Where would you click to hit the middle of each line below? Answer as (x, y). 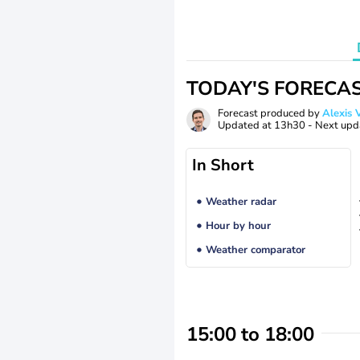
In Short (223, 165)
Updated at (246, 125)
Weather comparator (255, 250)
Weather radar (241, 202)
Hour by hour (238, 226)
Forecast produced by (270, 113)
